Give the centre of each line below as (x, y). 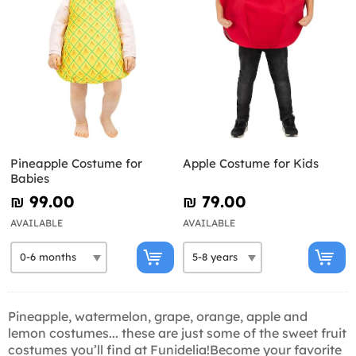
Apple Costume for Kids (250, 163)
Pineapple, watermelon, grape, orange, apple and (158, 316)
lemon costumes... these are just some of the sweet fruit (177, 333)
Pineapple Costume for (76, 163)
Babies (30, 178)
